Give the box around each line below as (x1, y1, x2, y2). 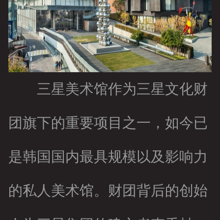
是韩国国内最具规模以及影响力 (8, 149, 208, 165)
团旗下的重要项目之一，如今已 (8, 115, 208, 131)
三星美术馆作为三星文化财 (8, 81, 208, 97)
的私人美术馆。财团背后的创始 (8, 183, 208, 199)
